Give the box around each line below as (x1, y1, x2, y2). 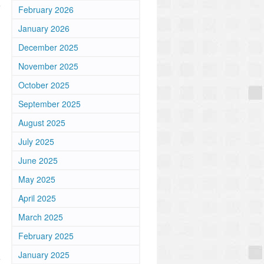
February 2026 (18, 4, 74, 15)
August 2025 (18, 117, 65, 128)
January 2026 (18, 22, 70, 34)
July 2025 (18, 136, 54, 147)
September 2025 (18, 98, 81, 110)
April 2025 (18, 192, 56, 204)
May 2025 (18, 173, 55, 185)
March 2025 (18, 211, 63, 223)
